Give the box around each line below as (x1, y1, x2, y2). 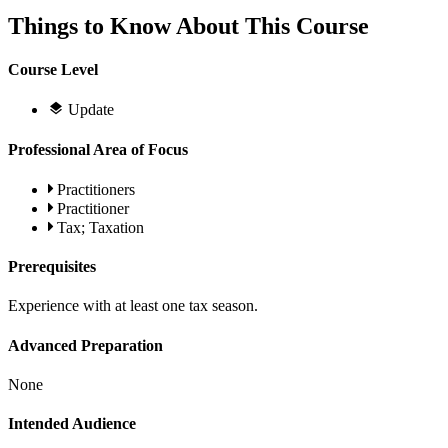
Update (68, 101, 114, 119)
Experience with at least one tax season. (8, 297, 262, 315)
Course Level (8, 61, 98, 79)
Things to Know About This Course (8, 12, 369, 39)
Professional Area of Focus (8, 140, 188, 158)
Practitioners (57, 180, 135, 198)
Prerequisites (8, 258, 96, 276)
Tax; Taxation (57, 218, 144, 236)
